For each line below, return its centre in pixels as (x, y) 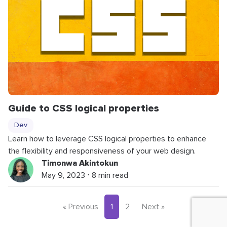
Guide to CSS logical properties (84, 108)
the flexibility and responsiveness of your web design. (102, 151)
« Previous (80, 206)
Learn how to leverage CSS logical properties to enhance (107, 139)
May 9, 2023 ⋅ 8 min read (85, 175)
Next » (153, 206)
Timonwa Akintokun (80, 163)
